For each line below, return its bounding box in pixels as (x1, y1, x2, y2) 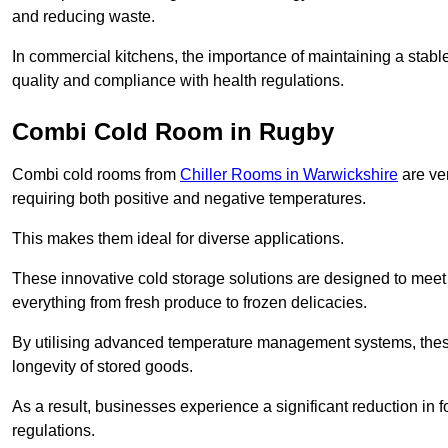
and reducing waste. (12, 8, 155, 26)
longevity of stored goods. (12, 358, 193, 376)
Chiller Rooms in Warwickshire (180, 166, 398, 184)
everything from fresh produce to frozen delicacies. (12, 294, 367, 312)
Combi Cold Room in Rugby (12, 118, 334, 146)
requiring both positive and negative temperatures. (12, 190, 366, 208)
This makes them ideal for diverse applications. (12, 230, 344, 248)
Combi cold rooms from (12, 166, 180, 184)
